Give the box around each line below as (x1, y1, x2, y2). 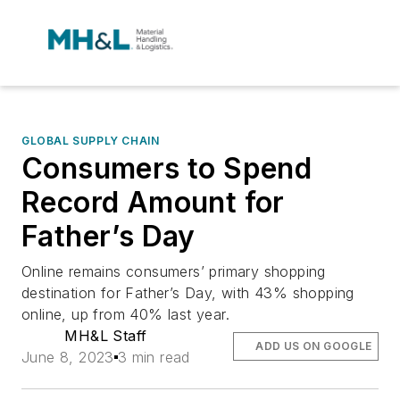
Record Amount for (21, 185, 285, 220)
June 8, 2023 (21, 348, 114, 366)
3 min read (117, 348, 190, 366)
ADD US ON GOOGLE (255, 339, 372, 353)
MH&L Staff (64, 327, 147, 345)
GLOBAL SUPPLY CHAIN (21, 134, 160, 147)
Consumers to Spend (21, 151, 312, 186)
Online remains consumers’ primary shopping (21, 262, 326, 280)
